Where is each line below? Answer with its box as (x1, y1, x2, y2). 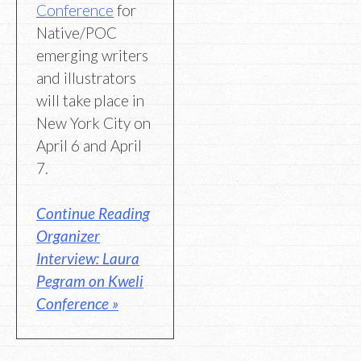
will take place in (36, 90, 144, 110)
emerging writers (36, 45, 148, 64)
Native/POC (36, 23, 117, 42)
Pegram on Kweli (36, 272, 143, 291)
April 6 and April (36, 135, 142, 155)
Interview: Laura (36, 249, 139, 268)
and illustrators (36, 68, 136, 87)
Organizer (36, 226, 100, 246)
